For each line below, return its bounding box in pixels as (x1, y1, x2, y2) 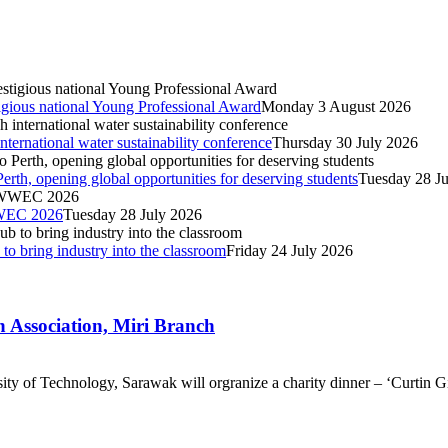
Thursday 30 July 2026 (272, 134, 418, 152)
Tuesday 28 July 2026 (63, 206, 202, 224)
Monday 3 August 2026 (261, 98, 411, 116)
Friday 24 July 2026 (226, 242, 353, 260)
